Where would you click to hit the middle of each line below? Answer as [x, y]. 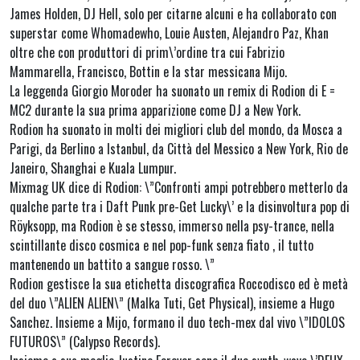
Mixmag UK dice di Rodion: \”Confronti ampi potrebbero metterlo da [179, 188]
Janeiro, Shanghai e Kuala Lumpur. [93, 168]
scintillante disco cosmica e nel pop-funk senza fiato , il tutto [162, 245]
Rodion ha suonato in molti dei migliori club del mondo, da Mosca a [176, 130]
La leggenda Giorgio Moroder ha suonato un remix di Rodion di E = [172, 91]
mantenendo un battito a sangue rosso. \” [112, 265]
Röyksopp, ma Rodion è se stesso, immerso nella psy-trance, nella [172, 226]
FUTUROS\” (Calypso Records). [85, 342]
